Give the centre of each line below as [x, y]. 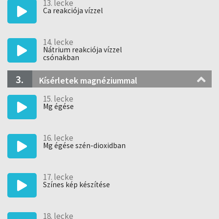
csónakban [61, 57]
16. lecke [58, 138]
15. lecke [58, 99]
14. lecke [58, 42]
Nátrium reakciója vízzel [82, 50]
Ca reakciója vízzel [73, 11]
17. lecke [58, 177]
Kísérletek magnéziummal [88, 80]
